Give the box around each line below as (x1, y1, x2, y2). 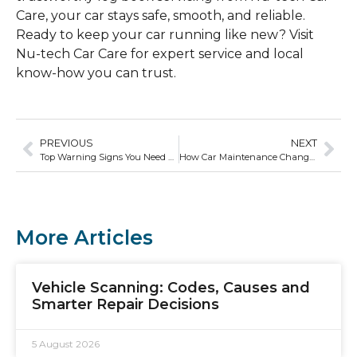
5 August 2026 (32, 337, 100, 350)
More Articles (16, 225, 153, 249)
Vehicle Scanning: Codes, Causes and (32, 278, 310, 296)
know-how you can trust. (16, 65, 176, 81)
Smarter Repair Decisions (32, 295, 219, 313)
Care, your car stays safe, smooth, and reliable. (16, 8, 305, 24)
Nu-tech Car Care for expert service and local (16, 46, 304, 62)
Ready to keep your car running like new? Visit (16, 27, 314, 43)
